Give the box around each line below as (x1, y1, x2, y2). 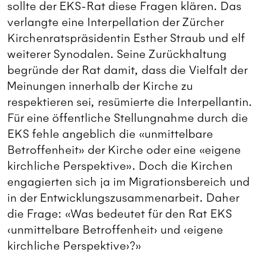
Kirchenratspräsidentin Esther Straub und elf (7, 31, 244, 46)
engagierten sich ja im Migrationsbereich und (7, 175, 250, 189)
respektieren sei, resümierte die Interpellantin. (7, 95, 252, 109)
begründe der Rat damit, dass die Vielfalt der (7, 63, 247, 77)
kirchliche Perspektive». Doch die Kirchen (7, 159, 232, 173)
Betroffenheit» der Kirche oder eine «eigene (7, 143, 241, 157)
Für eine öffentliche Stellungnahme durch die (7, 111, 248, 125)
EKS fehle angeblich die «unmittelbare (7, 127, 213, 141)
